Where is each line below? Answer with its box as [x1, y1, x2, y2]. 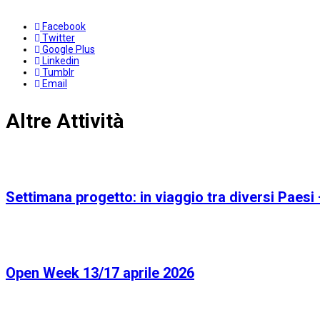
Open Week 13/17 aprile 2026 [6, 264, 194, 282]
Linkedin [42, 55, 79, 67]
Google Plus [42, 44, 95, 56]
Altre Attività [6, 109, 124, 134]
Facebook [42, 21, 86, 33]
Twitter [42, 32, 75, 44]
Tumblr [42, 66, 74, 79]
